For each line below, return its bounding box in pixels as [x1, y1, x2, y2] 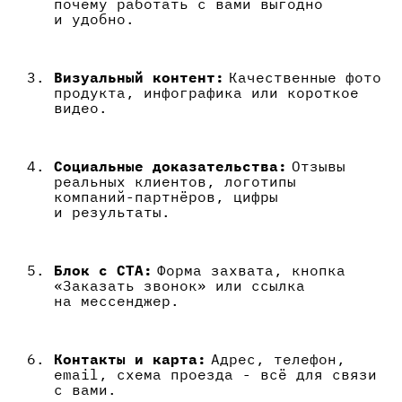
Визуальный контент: [54, 68, 224, 87]
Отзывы [287, 157, 345, 176]
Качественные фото [224, 68, 381, 87]
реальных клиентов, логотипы [54, 172, 296, 191]
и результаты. [54, 203, 170, 222]
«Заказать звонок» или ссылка [54, 276, 305, 295]
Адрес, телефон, [206, 350, 345, 369]
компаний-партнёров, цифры [54, 188, 278, 206]
